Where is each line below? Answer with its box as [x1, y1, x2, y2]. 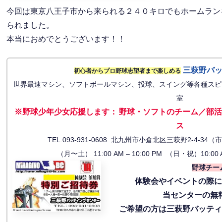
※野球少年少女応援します [14, 107, 110, 116]
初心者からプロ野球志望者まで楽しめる [73, 67, 181, 74]
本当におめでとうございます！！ [6, 35, 126, 44]
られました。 [6, 21, 55, 30]
